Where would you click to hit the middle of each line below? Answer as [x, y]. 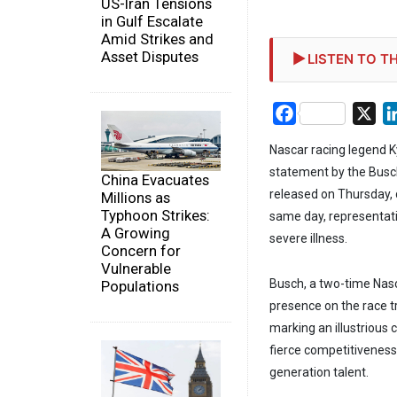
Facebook [327, 113]
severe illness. [308, 239]
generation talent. [319, 372]
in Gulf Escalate [152, 22]
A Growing [136, 233]
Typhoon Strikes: [156, 215]
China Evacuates [155, 179]
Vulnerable [136, 268]
